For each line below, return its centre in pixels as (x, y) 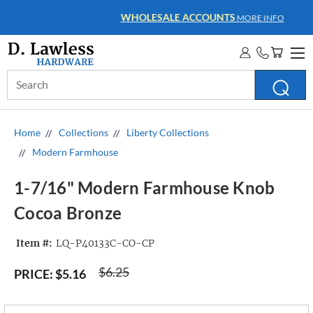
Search (22, 77)
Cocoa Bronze (68, 213)
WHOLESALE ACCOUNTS (134, 17)
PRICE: (34, 274)
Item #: (34, 243)
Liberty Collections (168, 132)
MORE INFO (216, 18)
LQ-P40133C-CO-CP (105, 243)
